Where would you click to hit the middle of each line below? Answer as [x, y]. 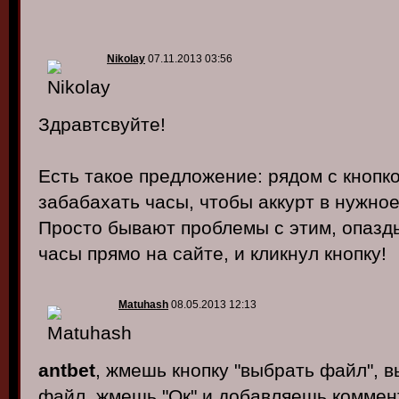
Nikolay [126, 59]
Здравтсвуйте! [102, 124]
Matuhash [143, 305]
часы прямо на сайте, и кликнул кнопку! [212, 253]
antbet [67, 370]
